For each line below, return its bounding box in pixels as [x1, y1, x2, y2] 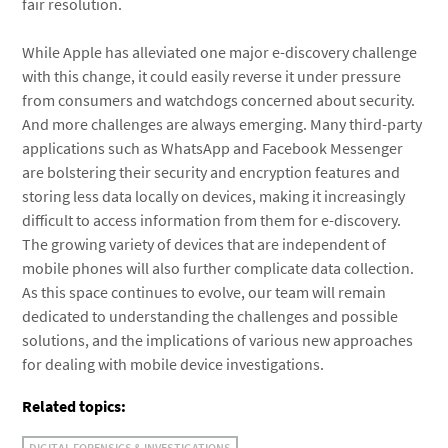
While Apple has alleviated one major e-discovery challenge [22, 42, 418, 62]
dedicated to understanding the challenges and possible [22, 306, 399, 326]
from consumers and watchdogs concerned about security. [22, 90, 416, 110]
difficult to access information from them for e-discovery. [22, 210, 402, 230]
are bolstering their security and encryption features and [22, 162, 401, 182]
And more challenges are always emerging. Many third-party [22, 114, 423, 134]
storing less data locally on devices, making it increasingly [22, 186, 406, 206]
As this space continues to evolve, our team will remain [22, 282, 387, 302]
